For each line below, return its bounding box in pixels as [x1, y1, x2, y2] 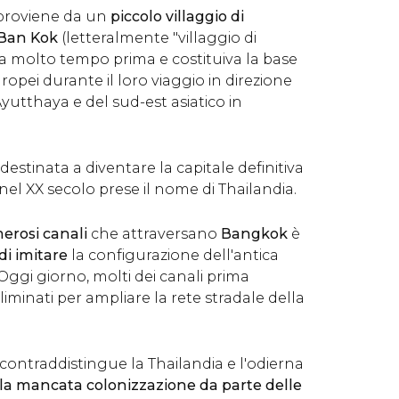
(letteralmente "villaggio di [61, 29, 256, 46]
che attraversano [87, 225, 217, 242]
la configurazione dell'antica [68, 247, 279, 264]
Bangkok [217, 225, 288, 242]
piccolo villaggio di [107, 8, 244, 25]
